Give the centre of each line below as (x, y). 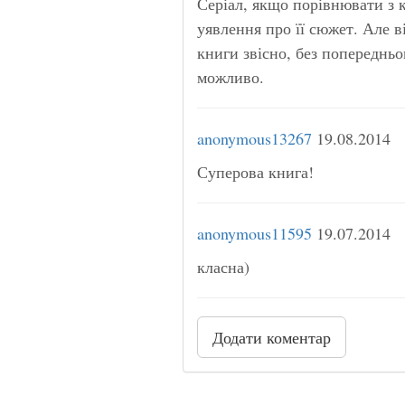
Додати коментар (272, 337)
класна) (223, 266)
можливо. (231, 76)
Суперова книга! (255, 171)
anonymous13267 (254, 138)
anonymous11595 (254, 233)
